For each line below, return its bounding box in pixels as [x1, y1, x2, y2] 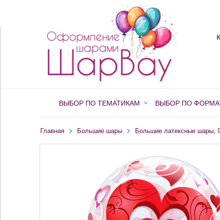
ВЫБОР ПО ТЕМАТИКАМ [59, 99, 140, 108]
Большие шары [77, 128, 122, 135]
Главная [40, 128, 64, 135]
